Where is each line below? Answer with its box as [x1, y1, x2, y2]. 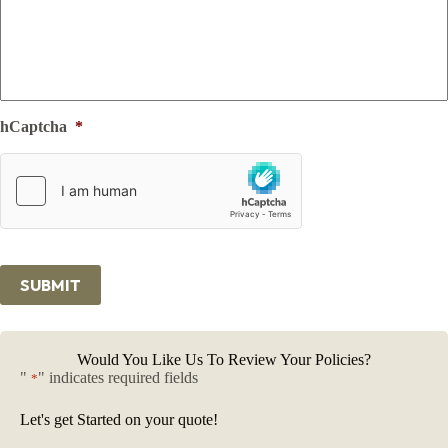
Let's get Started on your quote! [20, 411, 218, 429]
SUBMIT [20, 275, 81, 296]
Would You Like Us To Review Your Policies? [77, 351, 371, 369]
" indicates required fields [38, 369, 198, 387]
